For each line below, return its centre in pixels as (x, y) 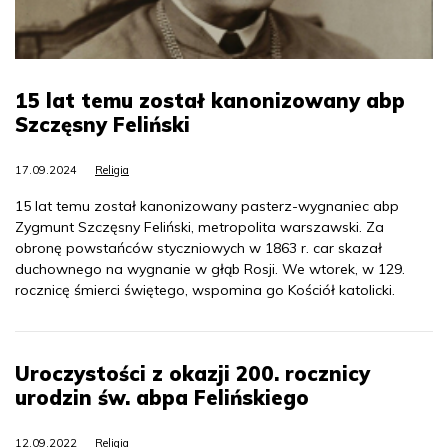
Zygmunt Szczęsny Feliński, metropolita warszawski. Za (199, 227)
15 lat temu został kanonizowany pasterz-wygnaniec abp (207, 206)
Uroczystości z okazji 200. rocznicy (192, 374)
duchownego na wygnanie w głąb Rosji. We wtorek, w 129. (210, 269)
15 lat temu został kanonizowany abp (210, 101)
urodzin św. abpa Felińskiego (162, 398)
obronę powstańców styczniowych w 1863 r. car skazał (198, 248)
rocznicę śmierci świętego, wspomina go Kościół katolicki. (205, 290)
